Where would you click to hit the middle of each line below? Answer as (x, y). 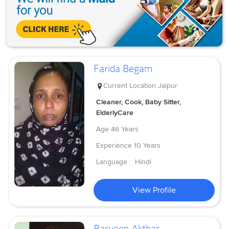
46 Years (125, 129)
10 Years (147, 145)
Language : (115, 162)
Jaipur (168, 85)
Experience (114, 145)
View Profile (154, 190)
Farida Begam (123, 69)
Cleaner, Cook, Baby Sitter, (139, 102)
